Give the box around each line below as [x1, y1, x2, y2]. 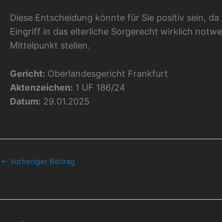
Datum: [10, 96, 41, 107]
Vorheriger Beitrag [8, 156, 75, 166]
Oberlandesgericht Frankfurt [45, 68, 168, 79]
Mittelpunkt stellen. [10, 40, 90, 51]
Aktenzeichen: [10, 82, 73, 93]
